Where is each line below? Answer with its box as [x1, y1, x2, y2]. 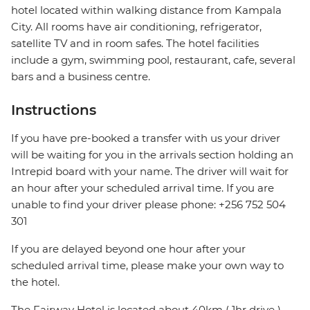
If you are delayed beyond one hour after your [11, 242, 246, 256]
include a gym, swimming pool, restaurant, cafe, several [11, 53, 295, 67]
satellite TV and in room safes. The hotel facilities [11, 37, 259, 51]
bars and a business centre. [11, 70, 150, 84]
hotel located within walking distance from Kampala [11, 3, 282, 17]
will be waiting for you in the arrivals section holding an [11, 148, 293, 162]
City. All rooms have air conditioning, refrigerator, [11, 20, 262, 34]
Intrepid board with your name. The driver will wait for [11, 165, 289, 179]
